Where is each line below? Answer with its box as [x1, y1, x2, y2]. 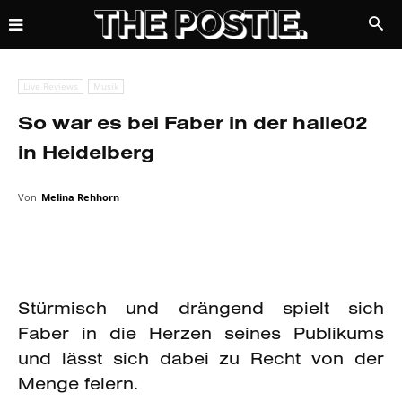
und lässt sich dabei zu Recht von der [18, 346, 384, 369]
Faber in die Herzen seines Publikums [18, 321, 384, 344]
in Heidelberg [18, 140, 154, 163]
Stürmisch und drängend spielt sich [18, 296, 384, 319]
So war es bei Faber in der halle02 [18, 110, 368, 134]
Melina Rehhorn [41, 190, 119, 204]
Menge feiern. [18, 371, 138, 394]
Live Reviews [23, 80, 78, 92]
